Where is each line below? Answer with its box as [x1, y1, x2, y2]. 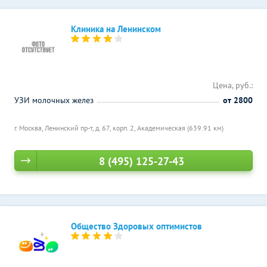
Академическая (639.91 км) [137, 123, 223, 132]
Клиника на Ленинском [71, 23, 161, 35]
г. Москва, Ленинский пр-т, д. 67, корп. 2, [14, 123, 137, 132]
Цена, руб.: [213, 80, 253, 91]
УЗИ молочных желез [14, 95, 94, 105]
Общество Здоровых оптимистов [71, 221, 202, 232]
